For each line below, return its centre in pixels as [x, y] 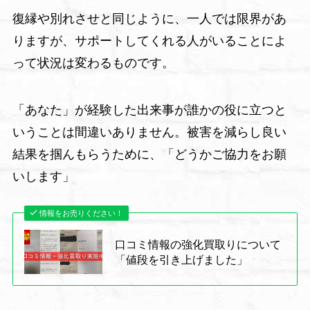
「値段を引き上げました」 [182, 259]
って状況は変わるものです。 [93, 63]
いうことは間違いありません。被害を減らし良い [149, 133]
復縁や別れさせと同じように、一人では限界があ [149, 19]
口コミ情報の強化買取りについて [198, 244]
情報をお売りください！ [82, 213]
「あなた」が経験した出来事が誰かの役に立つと [149, 110]
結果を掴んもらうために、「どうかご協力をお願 [149, 155]
